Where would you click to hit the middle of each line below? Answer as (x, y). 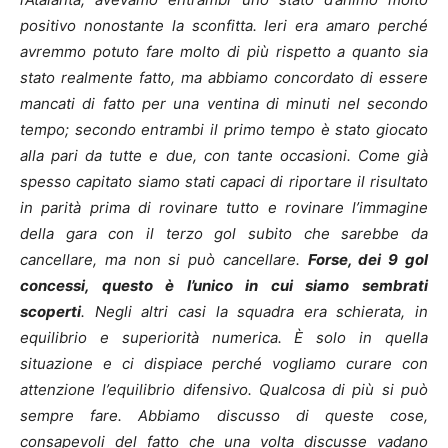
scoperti (50, 312)
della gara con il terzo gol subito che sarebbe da (224, 234)
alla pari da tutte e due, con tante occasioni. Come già (224, 156)
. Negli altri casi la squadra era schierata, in (254, 312)
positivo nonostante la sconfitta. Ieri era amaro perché (224, 26)
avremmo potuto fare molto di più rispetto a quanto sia (224, 52)
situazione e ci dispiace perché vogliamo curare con (224, 364)
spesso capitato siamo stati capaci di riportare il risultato (224, 182)
